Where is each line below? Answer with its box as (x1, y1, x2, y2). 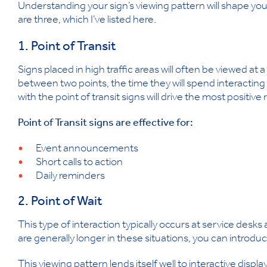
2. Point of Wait (18, 196, 102, 210)
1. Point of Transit (18, 41, 116, 55)
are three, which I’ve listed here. (18, 15, 156, 27)
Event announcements (36, 144, 138, 156)
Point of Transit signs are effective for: (18, 119, 193, 130)
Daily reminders (36, 172, 105, 183)
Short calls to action (36, 158, 123, 169)
